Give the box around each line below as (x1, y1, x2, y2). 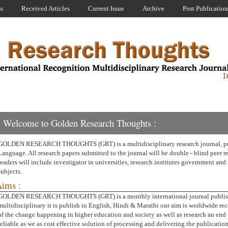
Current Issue (88, 5, 124, 12)
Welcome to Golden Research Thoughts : (3, 117, 156, 129)
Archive (142, 5, 164, 12)
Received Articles (21, 5, 70, 12)
